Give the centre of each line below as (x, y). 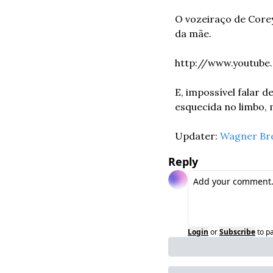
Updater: (197, 136)
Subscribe (237, 232)
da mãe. (193, 34)
